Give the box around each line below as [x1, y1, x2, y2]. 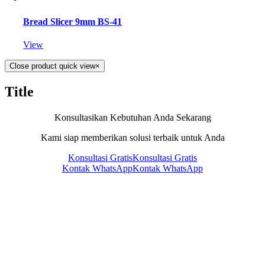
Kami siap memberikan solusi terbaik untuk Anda [40, 132, 225, 143]
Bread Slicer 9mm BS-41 [23, 16, 122, 27]
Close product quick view [9, 62, 95, 71]
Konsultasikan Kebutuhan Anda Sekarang [54, 112, 211, 122]
